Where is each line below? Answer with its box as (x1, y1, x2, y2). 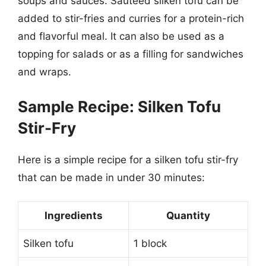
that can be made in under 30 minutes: (18, 171, 205, 183)
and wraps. (18, 66, 71, 78)
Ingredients (44, 210, 103, 221)
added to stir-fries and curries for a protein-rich (18, 12, 244, 24)
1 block (134, 237, 167, 249)
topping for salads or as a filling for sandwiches (18, 48, 243, 60)
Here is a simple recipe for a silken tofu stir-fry (18, 153, 238, 166)
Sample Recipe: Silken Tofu (18, 97, 221, 116)
